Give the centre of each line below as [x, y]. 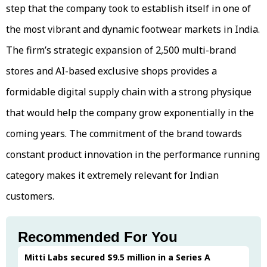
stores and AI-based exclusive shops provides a [111, 71]
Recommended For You [98, 237]
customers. [30, 196]
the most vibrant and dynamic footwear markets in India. [133, 29]
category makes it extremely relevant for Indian [112, 175]
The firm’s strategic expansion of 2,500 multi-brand [121, 50]
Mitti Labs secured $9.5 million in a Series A [117, 257]
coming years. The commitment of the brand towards [124, 133]
